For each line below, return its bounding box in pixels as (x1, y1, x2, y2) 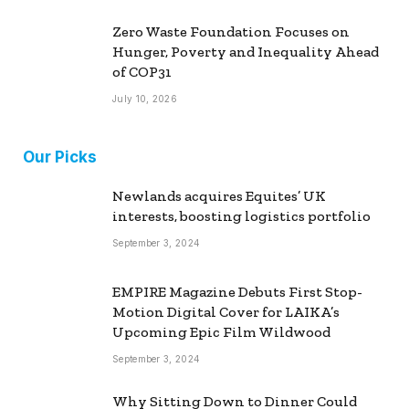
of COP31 (112, 62, 172, 80)
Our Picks (23, 147, 97, 166)
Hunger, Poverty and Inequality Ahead (112, 42, 379, 60)
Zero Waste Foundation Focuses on (112, 22, 350, 40)
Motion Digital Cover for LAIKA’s (112, 302, 340, 320)
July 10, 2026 (112, 92, 177, 104)
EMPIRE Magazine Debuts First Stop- (112, 282, 362, 300)
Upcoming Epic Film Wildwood (112, 322, 330, 341)
